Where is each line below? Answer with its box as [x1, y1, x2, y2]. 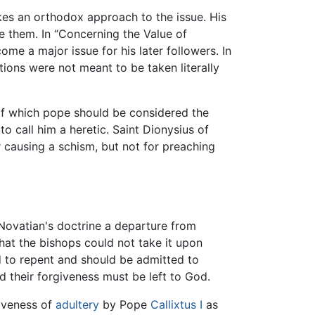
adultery [56, 297, 99, 312]
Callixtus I [150, 297, 202, 312]
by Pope [99, 297, 150, 312]
